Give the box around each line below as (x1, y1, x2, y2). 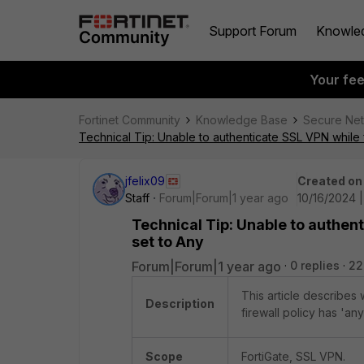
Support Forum (209, 22, 297, 39)
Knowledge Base (196, 113, 288, 127)
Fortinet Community (79, 113, 180, 127)
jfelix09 (125, 174, 165, 188)
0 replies (290, 258, 340, 272)
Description (145, 297, 214, 310)
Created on (297, 174, 362, 188)
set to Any (132, 233, 204, 250)
